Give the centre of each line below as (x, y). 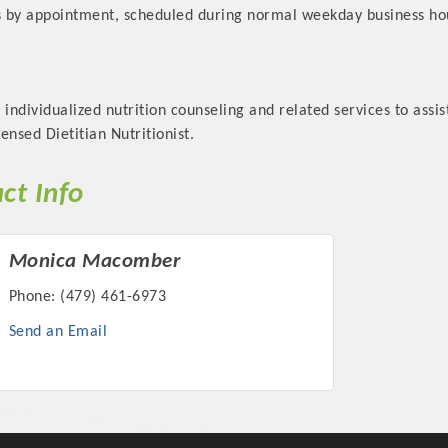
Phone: (32, 297)
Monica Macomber (94, 262)
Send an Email (58, 332)
